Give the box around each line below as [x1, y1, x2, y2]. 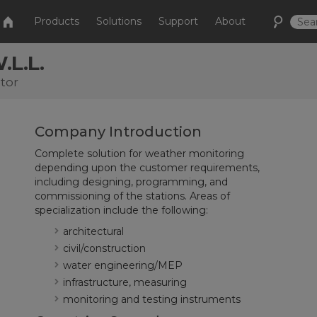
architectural [63, 225, 125, 238]
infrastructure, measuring [63, 276, 188, 289]
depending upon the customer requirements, [35, 161, 260, 174]
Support [158, 15, 199, 28]
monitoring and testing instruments [63, 293, 241, 306]
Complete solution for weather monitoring [35, 147, 245, 160]
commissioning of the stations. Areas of [35, 190, 231, 202]
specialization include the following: [35, 204, 209, 217]
